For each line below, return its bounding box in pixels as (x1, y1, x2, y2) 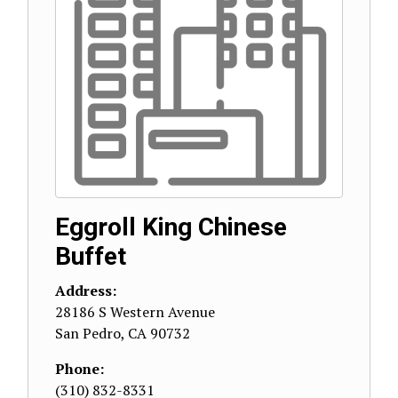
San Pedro (55, 323, 121, 343)
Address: (55, 281, 116, 300)
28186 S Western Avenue (55, 302, 215, 322)
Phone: (55, 359, 104, 378)
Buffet (55, 242, 126, 271)
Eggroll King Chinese (55, 212, 287, 242)
